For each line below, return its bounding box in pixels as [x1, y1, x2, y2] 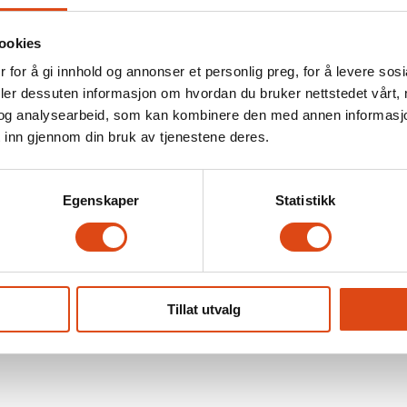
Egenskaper [63, 193, 139, 209]
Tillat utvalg [166, 302, 241, 318]
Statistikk [275, 193, 335, 209]
